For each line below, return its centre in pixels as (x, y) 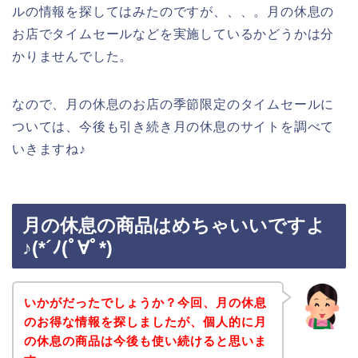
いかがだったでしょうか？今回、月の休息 (145, 302)
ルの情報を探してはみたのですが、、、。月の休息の (173, 11)
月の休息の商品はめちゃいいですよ (174, 226)
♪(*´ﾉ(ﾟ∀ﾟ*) (68, 248)
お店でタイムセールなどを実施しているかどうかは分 (173, 34)
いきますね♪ (49, 149)
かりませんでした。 (73, 56)
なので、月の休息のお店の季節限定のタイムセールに (173, 104)
